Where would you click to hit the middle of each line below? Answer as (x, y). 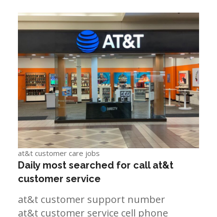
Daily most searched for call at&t (96, 165)
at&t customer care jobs (59, 153)
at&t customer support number (92, 199)
